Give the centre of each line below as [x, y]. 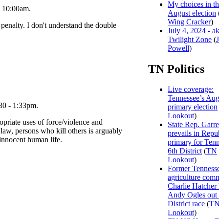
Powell [178, 48]
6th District [185, 151]
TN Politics [176, 69]
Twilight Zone [190, 39]
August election [192, 13]
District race [186, 204]
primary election [193, 107]
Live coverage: [191, 89]
